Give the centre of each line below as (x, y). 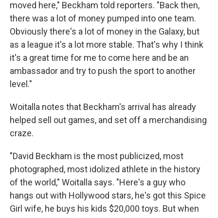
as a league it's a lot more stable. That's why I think (107, 44)
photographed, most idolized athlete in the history (105, 169)
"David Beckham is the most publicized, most (97, 156)
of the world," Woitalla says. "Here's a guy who (98, 182)
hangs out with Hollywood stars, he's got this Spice (108, 195)
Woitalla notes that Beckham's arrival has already (103, 107)
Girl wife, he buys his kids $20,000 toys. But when (104, 208)
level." (21, 84)
